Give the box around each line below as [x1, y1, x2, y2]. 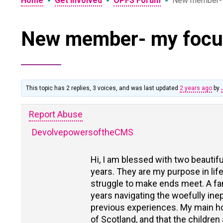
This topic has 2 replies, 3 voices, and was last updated [26, 85, 180, 92]
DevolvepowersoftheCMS [32, 127, 133, 137]
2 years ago [180, 85, 213, 92]
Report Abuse [29, 109, 83, 119]
